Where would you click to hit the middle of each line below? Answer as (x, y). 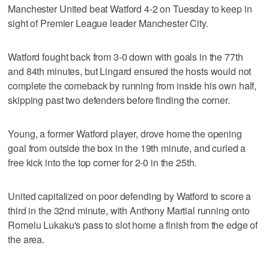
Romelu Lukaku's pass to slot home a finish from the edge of (133, 225)
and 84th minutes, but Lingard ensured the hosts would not (130, 71)
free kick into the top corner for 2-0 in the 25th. (102, 162)
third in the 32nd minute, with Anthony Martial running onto (129, 210)
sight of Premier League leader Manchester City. (108, 23)
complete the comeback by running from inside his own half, (132, 85)
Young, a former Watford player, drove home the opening (125, 133)
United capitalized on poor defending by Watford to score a (130, 196)
